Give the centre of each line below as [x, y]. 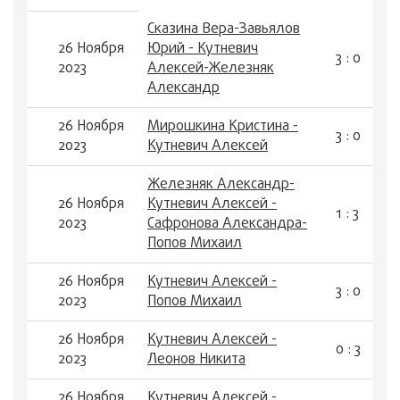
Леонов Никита [196, 360]
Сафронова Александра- [227, 224]
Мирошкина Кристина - [223, 127]
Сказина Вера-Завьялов [224, 29]
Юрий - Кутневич [203, 49]
